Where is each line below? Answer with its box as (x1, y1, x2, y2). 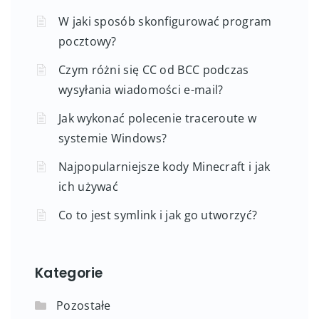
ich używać (58, 178, 118, 194)
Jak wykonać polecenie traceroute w (58, 110, 257, 126)
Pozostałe (56, 297, 111, 313)
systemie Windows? (58, 130, 167, 146)
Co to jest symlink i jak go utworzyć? (58, 206, 258, 223)
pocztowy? (58, 33, 117, 49)
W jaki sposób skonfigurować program (58, 13, 272, 29)
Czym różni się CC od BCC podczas (58, 61, 249, 78)
